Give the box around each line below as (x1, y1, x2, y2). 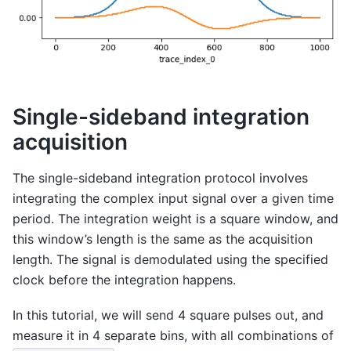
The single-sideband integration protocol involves (13, 170, 308, 186)
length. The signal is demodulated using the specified (13, 251, 328, 268)
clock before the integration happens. (13, 272, 236, 288)
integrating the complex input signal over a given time (13, 190, 334, 207)
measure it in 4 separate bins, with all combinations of (13, 327, 334, 343)
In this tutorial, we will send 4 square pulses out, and (13, 306, 324, 323)
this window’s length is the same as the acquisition (13, 231, 313, 248)
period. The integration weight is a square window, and (13, 211, 338, 227)
